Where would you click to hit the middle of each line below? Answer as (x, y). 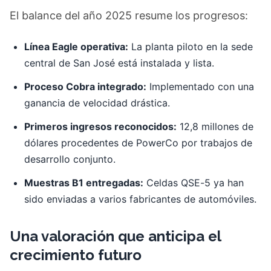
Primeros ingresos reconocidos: (100, 126)
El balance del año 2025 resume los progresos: (129, 15)
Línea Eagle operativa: (76, 47)
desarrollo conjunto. (70, 159)
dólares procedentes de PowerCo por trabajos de (138, 143)
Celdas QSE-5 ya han (194, 183)
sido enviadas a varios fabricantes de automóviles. (140, 199)
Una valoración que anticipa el (115, 236)
